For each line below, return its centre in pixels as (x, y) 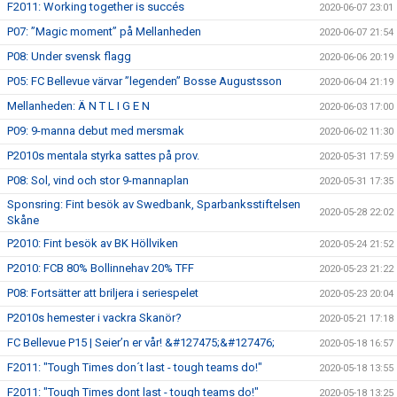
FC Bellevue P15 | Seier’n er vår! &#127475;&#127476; (141, 342)
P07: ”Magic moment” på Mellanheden (104, 31)
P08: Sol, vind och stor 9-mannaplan (98, 180)
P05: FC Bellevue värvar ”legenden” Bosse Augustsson (144, 81)
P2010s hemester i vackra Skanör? (94, 317)
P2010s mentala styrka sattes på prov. (103, 155)
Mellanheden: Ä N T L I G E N (78, 105)
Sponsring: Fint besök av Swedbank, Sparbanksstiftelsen (154, 204)
